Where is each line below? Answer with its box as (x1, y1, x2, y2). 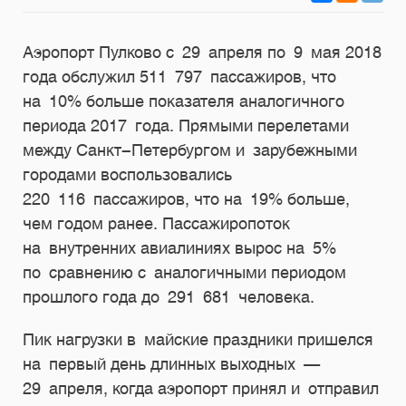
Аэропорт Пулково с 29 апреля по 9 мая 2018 (23, 43, 382, 62)
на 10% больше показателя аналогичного (23, 92, 344, 111)
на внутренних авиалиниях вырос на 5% (23, 238, 336, 257)
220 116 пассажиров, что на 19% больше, (23, 189, 350, 208)
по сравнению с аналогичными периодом (23, 263, 346, 282)
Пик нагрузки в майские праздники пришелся (23, 330, 373, 349)
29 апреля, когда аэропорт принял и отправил (23, 379, 379, 398)
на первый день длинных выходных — (23, 354, 320, 373)
